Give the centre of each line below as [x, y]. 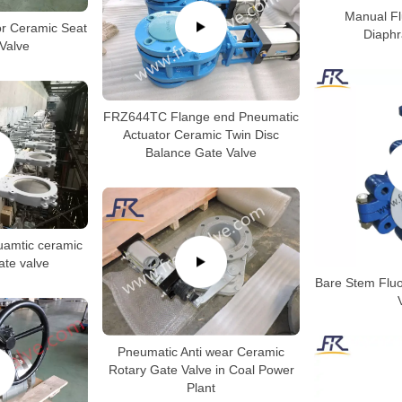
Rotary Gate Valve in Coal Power [201, 369]
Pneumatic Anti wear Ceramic [201, 351]
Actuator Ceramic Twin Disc [201, 134]
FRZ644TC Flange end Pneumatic [201, 116]
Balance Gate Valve [201, 152]
